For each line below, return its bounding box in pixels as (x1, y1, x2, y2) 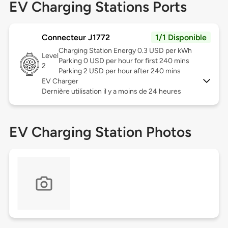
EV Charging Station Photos (9, 123, 191, 141)
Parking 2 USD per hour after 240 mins (58, 67, 181, 76)
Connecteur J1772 (41, 33, 110, 43)
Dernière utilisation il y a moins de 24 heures (41, 87, 181, 96)
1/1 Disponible (155, 33, 207, 43)
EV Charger (41, 77, 78, 86)
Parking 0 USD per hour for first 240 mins (58, 56, 189, 66)
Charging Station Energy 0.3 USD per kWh (58, 46, 192, 55)
